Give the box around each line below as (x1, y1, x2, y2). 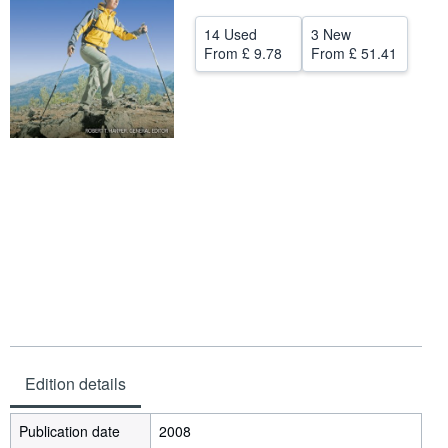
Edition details (25, 372, 126, 396)
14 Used (204, 24, 257, 44)
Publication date (19, 421, 120, 442)
